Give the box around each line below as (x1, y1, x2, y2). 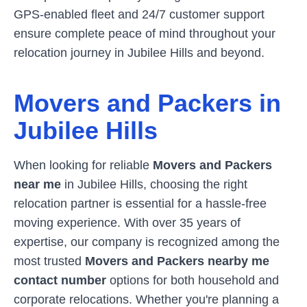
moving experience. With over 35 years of (14, 216, 241, 230)
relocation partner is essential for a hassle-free (14, 197, 267, 210)
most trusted (14, 254, 85, 268)
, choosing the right (143, 177, 247, 191)
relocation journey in (14, 46, 127, 60)
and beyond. (193, 46, 265, 60)
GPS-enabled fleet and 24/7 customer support (14, 8, 265, 21)
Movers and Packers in (14, 89, 281, 117)
